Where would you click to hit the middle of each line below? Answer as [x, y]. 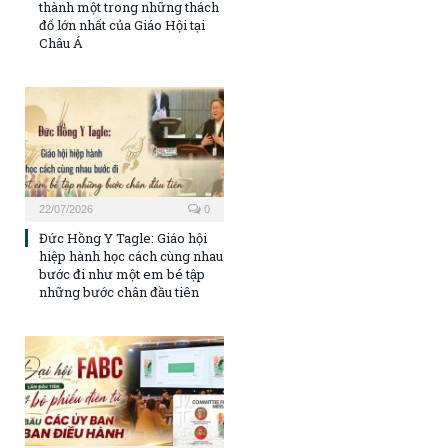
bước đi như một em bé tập [122, 273]
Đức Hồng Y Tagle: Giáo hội [123, 237]
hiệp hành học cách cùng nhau [131, 255]
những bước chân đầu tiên [119, 291]
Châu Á [61, 42]
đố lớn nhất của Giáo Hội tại [122, 24]
